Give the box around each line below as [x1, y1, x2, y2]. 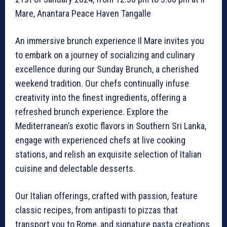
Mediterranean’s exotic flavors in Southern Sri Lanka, [15, 121, 206, 132]
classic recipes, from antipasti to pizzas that [15, 205, 178, 216]
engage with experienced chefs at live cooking [15, 135, 185, 146]
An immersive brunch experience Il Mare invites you [15, 35, 204, 47]
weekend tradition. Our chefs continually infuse [15, 78, 189, 89]
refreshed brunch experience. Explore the [15, 106, 168, 118]
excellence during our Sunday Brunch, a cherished [15, 64, 199, 75]
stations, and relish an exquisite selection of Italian [15, 149, 202, 160]
